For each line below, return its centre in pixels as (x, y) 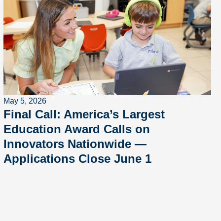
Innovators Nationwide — (75, 144)
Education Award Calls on (76, 129)
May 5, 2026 (25, 101)
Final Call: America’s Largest (84, 114)
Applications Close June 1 (77, 159)
